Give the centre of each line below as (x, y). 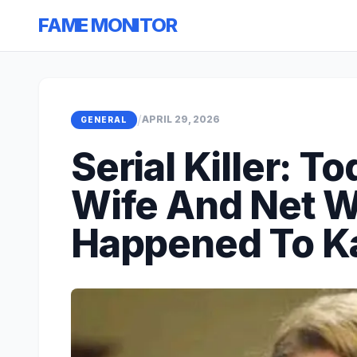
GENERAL (104, 119)
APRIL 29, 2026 (181, 119)
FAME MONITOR (108, 25)
